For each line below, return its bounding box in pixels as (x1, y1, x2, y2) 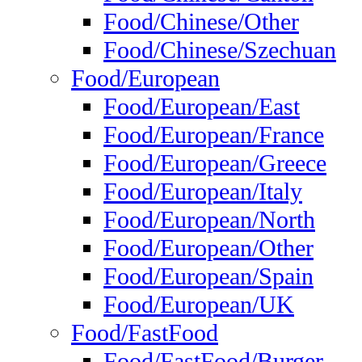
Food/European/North (103, 206, 315, 234)
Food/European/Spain (103, 263, 314, 291)
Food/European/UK (103, 291, 294, 319)
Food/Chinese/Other (103, 8, 299, 36)
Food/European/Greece (103, 149, 326, 178)
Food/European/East (103, 93, 300, 121)
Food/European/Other (103, 234, 314, 263)
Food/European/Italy (103, 178, 302, 206)
